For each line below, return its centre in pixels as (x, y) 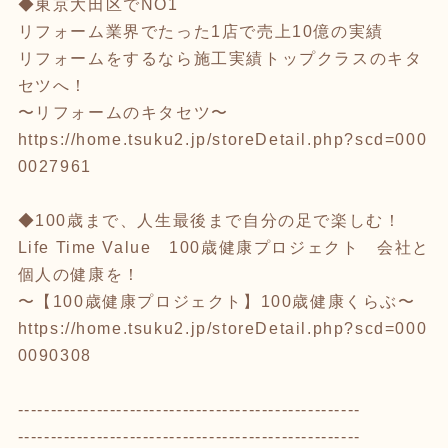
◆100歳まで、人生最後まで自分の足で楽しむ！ (209, 220)
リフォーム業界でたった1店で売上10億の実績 (200, 31)
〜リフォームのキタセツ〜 (123, 112)
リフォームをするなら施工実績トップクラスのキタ (220, 58)
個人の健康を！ (79, 274)
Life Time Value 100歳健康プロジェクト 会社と (223, 247)
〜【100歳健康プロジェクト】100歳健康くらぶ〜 (216, 301)
